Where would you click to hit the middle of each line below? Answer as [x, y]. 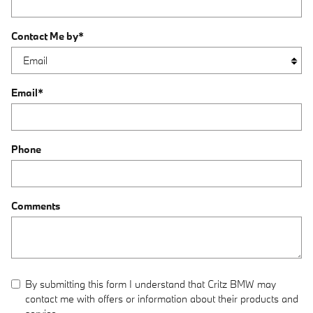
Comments [36, 206]
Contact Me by [45, 36]
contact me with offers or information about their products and [162, 299]
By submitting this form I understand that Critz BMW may [151, 284]
